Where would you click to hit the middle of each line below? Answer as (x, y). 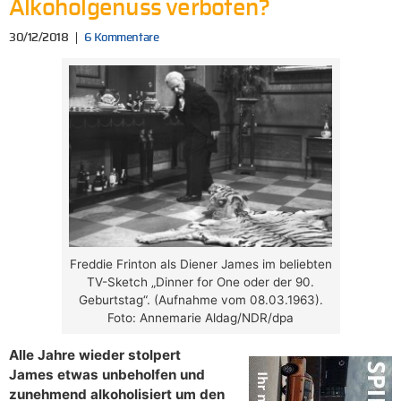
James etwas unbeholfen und (107, 374)
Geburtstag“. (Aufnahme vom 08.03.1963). (200, 299)
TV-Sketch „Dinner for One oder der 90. (200, 282)
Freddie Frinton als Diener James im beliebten (200, 264)
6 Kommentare (121, 38)
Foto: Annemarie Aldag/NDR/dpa (200, 317)
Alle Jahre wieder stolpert (95, 354)
